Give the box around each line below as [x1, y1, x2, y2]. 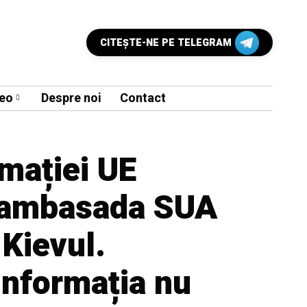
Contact [120, 88, 166, 108]
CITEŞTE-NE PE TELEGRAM [100, 36, 232, 51]
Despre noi [41, 88, 101, 108]
